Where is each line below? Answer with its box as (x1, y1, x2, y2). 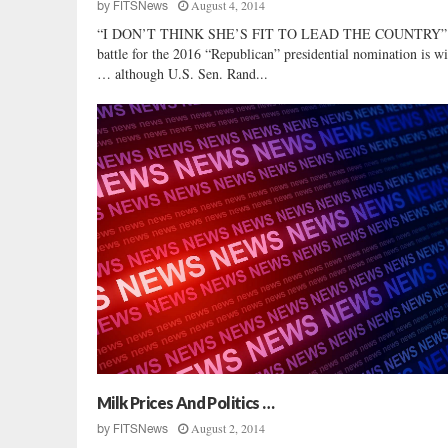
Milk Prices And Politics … (97, 392, 275, 412)
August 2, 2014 (191, 419, 265, 436)
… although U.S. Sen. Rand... (97, 63, 268, 83)
